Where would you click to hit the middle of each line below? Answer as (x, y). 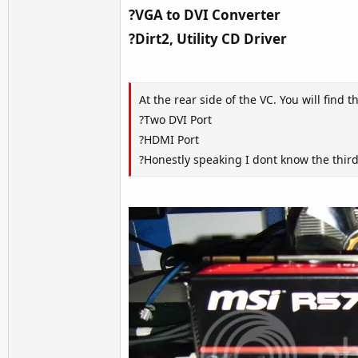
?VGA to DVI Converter (205, 15)
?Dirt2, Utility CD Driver (208, 39)
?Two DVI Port (175, 119)
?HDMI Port (169, 139)
